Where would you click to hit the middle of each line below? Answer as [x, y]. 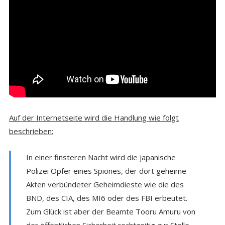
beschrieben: [31, 131]
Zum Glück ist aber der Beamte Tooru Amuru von [110, 211]
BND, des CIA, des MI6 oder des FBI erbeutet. [106, 198]
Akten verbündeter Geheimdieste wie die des [105, 184]
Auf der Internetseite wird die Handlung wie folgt [94, 117]
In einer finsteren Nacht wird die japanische [101, 157]
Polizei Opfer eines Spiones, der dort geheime [106, 171]
